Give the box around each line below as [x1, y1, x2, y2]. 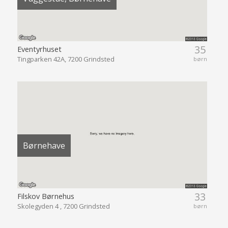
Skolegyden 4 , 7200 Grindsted [17, 201, 110, 211]
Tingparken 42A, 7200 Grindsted [17, 54, 115, 64]
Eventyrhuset [17, 43, 62, 54]
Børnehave [22, 140, 65, 152]
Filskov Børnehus [17, 190, 74, 201]
